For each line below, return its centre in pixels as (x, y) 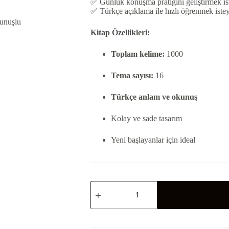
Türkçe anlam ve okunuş (154, 97)
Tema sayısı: (132, 76)
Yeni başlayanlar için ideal (153, 140)
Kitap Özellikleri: (120, 33)
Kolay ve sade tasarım (146, 119)
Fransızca (105, 211)
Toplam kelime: (138, 54)
